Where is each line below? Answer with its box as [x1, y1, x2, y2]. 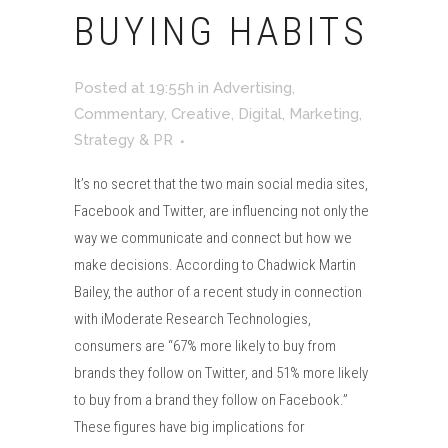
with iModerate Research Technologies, [74, 310, 311, 328]
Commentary [74, 105, 164, 123]
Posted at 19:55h [74, 79, 194, 97]
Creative [171, 105, 231, 123]
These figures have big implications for [74, 418, 305, 436]
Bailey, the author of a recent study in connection [74, 283, 362, 301]
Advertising [213, 79, 292, 97]
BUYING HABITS [74, 9, 368, 55]
